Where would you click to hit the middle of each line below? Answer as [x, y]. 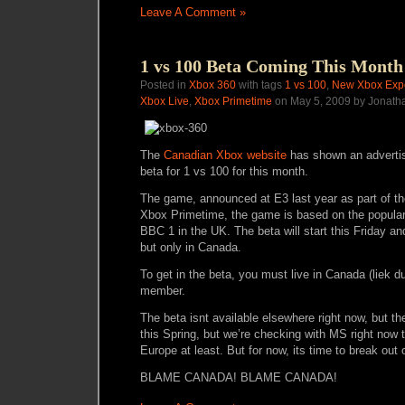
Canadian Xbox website [225, 155]
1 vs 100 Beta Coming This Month [272, 66]
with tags [260, 85]
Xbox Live [165, 101]
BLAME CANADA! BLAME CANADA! [239, 377]
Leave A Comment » [193, 12]
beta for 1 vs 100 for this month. [224, 171]
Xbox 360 [212, 85]
